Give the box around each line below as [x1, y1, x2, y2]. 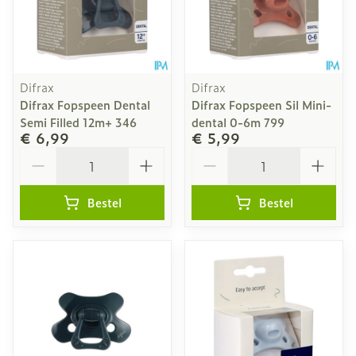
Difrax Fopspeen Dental [20, 96, 150, 113]
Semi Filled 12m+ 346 [20, 114, 137, 130]
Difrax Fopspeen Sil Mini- [192, 96, 331, 113]
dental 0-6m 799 [192, 114, 284, 130]
